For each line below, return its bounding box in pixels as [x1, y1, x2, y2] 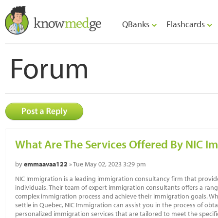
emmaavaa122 [24, 160, 68, 168]
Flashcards [166, 18, 207, 30]
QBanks [122, 18, 152, 30]
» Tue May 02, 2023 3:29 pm [68, 160, 146, 168]
